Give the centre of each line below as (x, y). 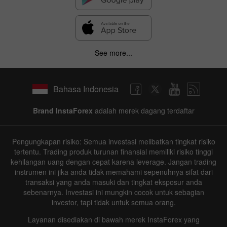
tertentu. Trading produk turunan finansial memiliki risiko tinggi (113, 151)
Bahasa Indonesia (86, 89)
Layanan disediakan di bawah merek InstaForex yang (113, 219)
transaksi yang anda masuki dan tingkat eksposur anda (113, 182)
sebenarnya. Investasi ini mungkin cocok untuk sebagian (113, 192)
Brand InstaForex (63, 110)
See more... (113, 52)
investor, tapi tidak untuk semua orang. (113, 202)
